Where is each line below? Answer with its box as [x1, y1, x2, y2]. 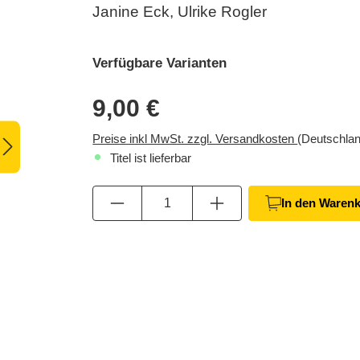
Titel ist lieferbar [107, 151, 192, 166]
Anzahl [240, 186, 277, 201]
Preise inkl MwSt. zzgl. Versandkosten [92, 132, 298, 146]
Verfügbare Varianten [92, 55, 227, 72]
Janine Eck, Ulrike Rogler [92, 3, 268, 21]
